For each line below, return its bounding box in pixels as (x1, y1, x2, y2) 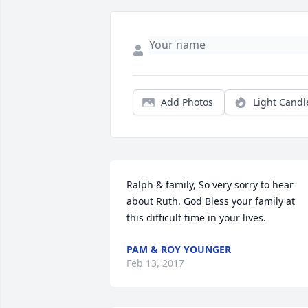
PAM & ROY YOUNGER (126, 243, 231, 256)
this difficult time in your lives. (126, 211, 266, 225)
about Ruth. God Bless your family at (126, 195, 295, 208)
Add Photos (161, 96, 213, 109)
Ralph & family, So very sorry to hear (126, 178, 294, 192)
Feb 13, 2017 (126, 256, 184, 270)
